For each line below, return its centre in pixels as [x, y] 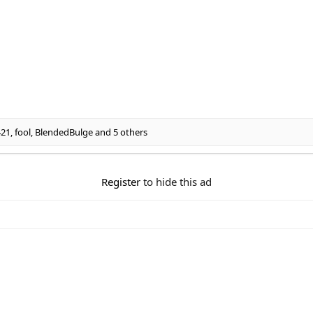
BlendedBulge [64, 132]
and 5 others [120, 132]
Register [121, 182]
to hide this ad [176, 182]
